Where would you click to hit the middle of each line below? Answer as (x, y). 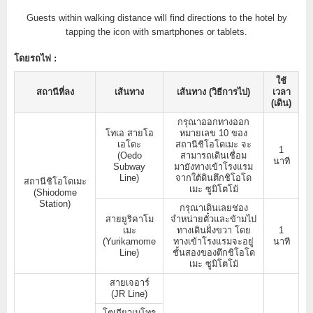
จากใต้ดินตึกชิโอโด (213, 177)
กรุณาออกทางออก (213, 122)
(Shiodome (55, 192)
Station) (55, 203)
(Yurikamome (129, 241)
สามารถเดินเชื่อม (213, 155)
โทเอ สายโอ (129, 133)
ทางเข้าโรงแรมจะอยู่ (213, 241)
